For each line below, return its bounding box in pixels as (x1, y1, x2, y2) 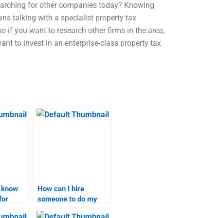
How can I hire (37, 184, 84, 194)
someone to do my (37, 195, 97, 204)
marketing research (37, 205, 102, 214)
